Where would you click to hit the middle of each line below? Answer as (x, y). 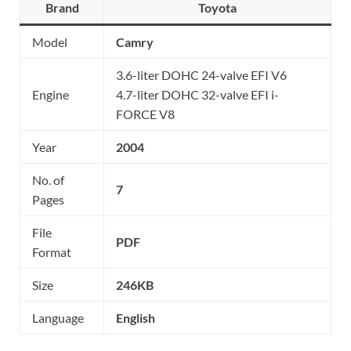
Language (58, 317)
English (136, 317)
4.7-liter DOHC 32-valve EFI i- (197, 94)
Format (52, 251)
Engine (51, 94)
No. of (48, 179)
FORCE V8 (145, 114)
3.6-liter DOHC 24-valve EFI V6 (201, 74)
